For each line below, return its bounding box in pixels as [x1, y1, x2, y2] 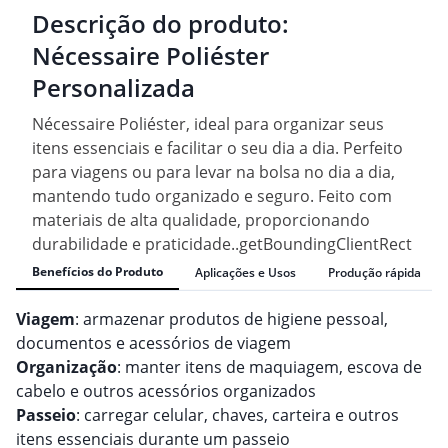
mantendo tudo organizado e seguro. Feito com [32, 185, 392, 208]
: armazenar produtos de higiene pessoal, [75, 308, 388, 331]
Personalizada [32, 71, 195, 105]
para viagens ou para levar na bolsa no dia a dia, [32, 161, 395, 184]
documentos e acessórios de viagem [16, 332, 291, 355]
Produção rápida [328, 263, 421, 281]
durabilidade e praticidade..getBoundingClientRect [32, 233, 412, 256]
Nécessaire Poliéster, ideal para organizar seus [32, 113, 384, 136]
